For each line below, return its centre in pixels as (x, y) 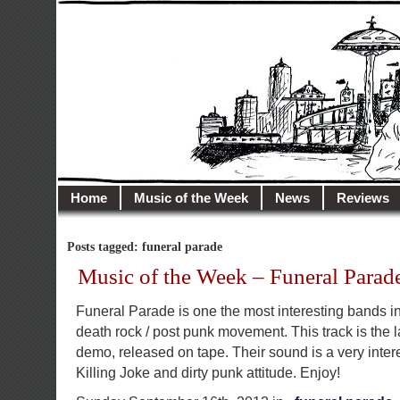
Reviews (363, 198)
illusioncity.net (189, 25)
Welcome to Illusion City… (171, 57)
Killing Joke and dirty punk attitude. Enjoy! (208, 372)
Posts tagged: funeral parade (145, 247)
